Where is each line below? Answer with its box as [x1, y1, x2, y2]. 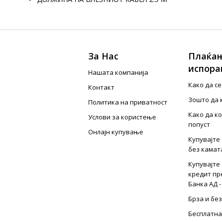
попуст [188, 120, 210, 129]
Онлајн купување [88, 127, 144, 136]
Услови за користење [88, 112, 157, 121]
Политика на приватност [88, 98, 168, 107]
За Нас [88, 50, 119, 62]
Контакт [88, 83, 115, 92]
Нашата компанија [88, 68, 149, 77]
